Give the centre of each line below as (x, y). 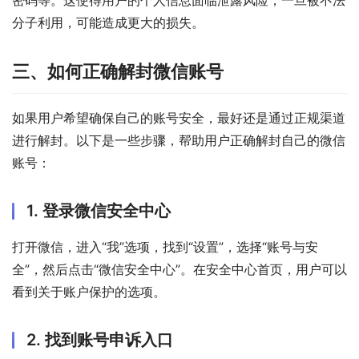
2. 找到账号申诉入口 (100, 340)
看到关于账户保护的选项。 (89, 292)
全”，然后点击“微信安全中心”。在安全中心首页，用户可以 (179, 270)
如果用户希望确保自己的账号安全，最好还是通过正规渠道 (179, 118)
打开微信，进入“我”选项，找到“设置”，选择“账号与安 (165, 247)
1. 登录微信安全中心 (99, 211)
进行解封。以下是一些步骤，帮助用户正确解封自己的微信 (179, 141)
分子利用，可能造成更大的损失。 (108, 23)
